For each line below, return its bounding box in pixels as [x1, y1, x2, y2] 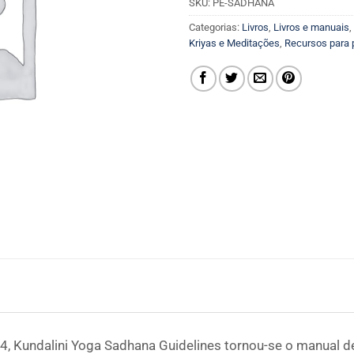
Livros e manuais [273, 21, 349, 34]
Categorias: [189, 21, 242, 34]
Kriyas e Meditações [189, 37, 280, 50]
